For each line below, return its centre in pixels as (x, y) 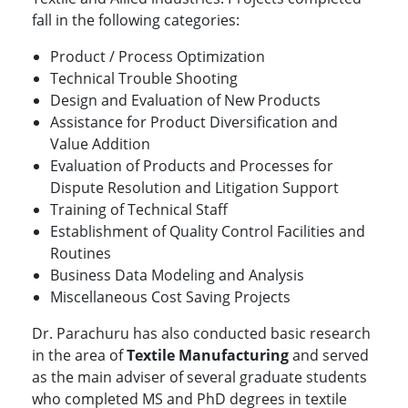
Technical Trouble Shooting (144, 79)
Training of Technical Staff (139, 210)
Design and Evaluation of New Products (185, 101)
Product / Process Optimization (158, 57)
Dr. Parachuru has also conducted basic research (201, 334)
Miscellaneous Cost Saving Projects (170, 297)
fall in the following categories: (136, 20)
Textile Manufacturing (208, 356)
